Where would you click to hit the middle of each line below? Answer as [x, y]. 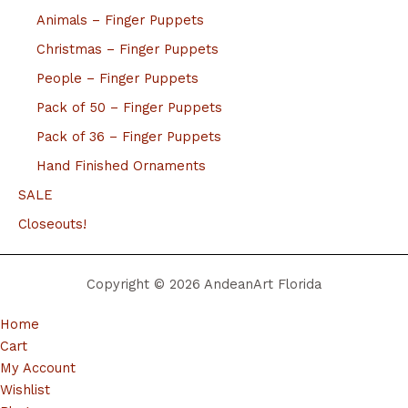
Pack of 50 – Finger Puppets [129, 107]
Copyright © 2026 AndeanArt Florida [204, 284]
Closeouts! [52, 224]
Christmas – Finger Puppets [127, 49]
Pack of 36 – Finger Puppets [129, 136]
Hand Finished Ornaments [121, 165]
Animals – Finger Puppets [120, 20]
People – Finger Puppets [117, 78]
